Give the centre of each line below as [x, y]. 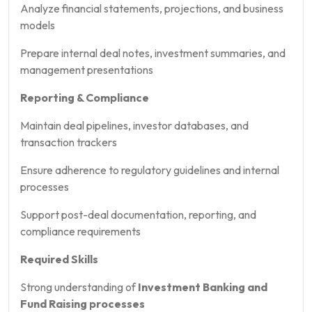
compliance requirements [80, 231]
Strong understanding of [79, 287]
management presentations [87, 69]
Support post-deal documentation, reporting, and [138, 214]
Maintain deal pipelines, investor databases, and [134, 125]
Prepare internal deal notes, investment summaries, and [153, 53]
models [38, 25]
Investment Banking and [203, 287]
